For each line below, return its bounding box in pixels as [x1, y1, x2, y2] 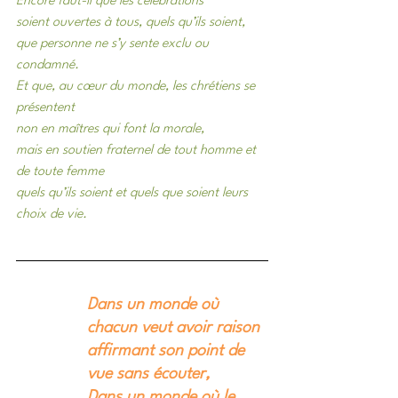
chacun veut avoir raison [87, 320, 259, 337]
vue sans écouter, [87, 366, 210, 383]
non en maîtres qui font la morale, [16, 123, 204, 137]
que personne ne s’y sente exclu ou [16, 37, 212, 52]
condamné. [16, 59, 79, 73]
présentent [16, 101, 75, 115]
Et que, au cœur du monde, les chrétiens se [16, 80, 259, 94]
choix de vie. [16, 208, 87, 222]
